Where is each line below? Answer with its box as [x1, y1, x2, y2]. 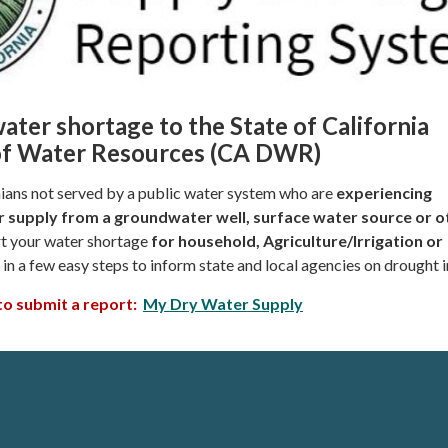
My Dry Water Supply [143, 293, 303, 313]
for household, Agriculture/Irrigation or [151, 230, 443, 250]
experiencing [336, 182, 432, 202]
